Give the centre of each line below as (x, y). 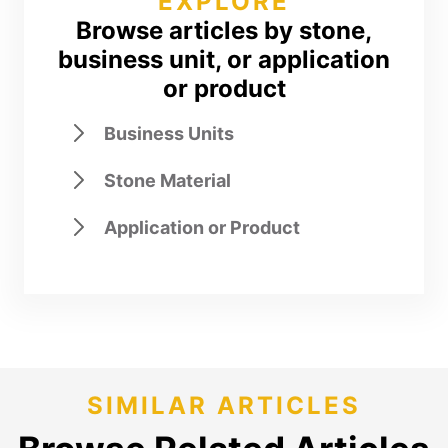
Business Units (169, 134)
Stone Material (168, 181)
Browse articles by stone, (224, 31)
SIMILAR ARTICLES (224, 405)
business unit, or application (224, 60)
